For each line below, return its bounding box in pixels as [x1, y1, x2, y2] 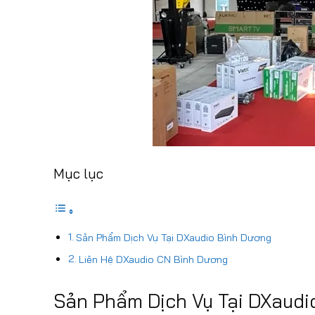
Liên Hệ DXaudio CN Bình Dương [78, 253, 228, 266]
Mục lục [53, 165, 103, 183]
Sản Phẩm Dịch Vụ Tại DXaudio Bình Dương [75, 231, 271, 245]
